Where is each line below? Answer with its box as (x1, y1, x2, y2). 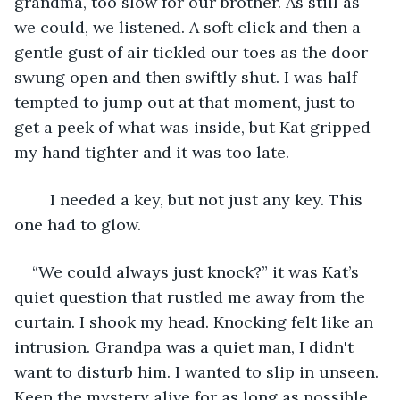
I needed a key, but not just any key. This (32, 188, 50, 210)
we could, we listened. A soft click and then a (14, 16, 365, 37)
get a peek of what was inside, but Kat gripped (14, 116, 375, 137)
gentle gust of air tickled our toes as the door (14, 41, 372, 62)
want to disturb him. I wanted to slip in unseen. (14, 361, 383, 382)
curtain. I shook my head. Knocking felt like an (14, 311, 378, 332)
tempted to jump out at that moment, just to (14, 91, 360, 112)
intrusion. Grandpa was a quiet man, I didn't (14, 336, 358, 357)
